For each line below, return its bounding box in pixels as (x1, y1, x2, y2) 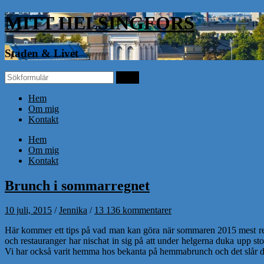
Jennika (59, 205, 87, 216)
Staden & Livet (5, 47, 78, 60)
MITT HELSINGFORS (5, 12, 194, 34)
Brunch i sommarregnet (5, 177, 150, 193)
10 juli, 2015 (5, 205, 52, 216)
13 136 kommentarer (94, 205, 171, 216)
